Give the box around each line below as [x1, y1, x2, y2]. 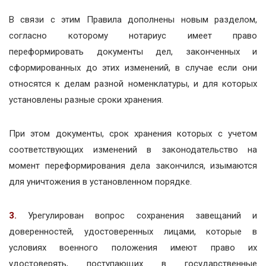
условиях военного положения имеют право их [9, 242, 257, 253]
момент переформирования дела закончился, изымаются [9, 160, 257, 171]
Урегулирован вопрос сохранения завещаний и [28, 210, 258, 221]
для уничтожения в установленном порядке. [9, 176, 192, 187]
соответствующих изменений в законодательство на [9, 144, 257, 155]
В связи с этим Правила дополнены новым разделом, [9, 14, 257, 25]
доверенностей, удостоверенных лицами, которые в [9, 226, 257, 237]
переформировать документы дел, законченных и [9, 46, 257, 57]
